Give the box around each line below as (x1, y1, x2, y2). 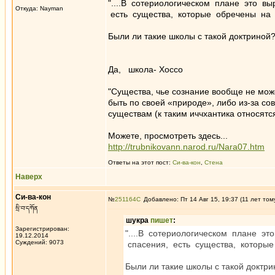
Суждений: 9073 (15, 239, 64, 246)
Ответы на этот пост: (108, 159, 172, 166)
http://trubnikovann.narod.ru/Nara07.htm (108, 142, 265, 152)
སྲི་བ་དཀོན (15, 205, 38, 212)
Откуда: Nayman (15, 5, 63, 12)
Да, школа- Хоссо (108, 64, 183, 74)
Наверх (15, 172, 42, 181)
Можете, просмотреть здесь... (108, 131, 228, 141)
